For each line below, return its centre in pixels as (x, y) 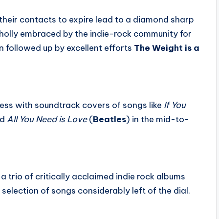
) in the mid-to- (158, 119)
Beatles (109, 119)
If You (175, 105)
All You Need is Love (47, 119)
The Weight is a (167, 48)
